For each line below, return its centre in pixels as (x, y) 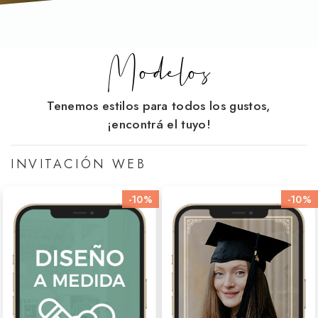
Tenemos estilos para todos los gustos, (159, 106)
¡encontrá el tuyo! (159, 125)
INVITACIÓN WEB (79, 164)
